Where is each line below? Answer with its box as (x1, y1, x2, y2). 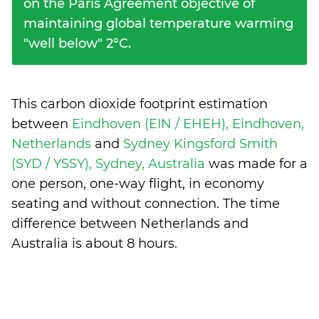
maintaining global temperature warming (23, 16, 293, 31)
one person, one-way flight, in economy (11, 176, 264, 192)
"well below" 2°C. (23, 36, 131, 51)
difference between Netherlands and (11, 216, 249, 231)
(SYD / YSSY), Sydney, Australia (11, 156, 209, 172)
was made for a (209, 156, 308, 172)
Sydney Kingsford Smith (123, 136, 278, 152)
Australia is (11, 236, 85, 251)
